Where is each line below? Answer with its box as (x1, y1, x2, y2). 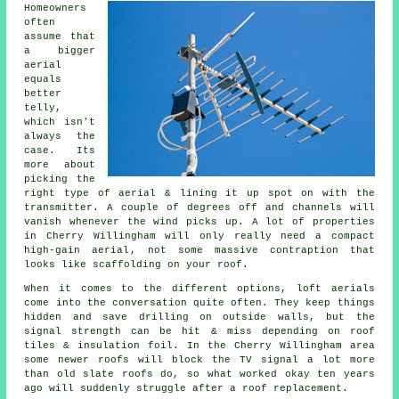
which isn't (24, 116, 95, 127)
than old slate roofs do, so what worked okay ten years (24, 368, 375, 379)
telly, (24, 102, 62, 113)
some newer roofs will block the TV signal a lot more (24, 354, 375, 365)
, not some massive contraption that (129, 244, 375, 256)
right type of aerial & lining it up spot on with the (24, 187, 375, 199)
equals (24, 73, 62, 85)
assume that (24, 30, 95, 42)
